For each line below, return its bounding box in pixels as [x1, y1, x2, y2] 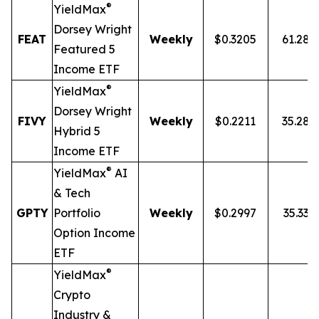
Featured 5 [53, 42, 115, 56]
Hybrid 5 [53, 124, 100, 138]
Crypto [53, 288, 90, 302]
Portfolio [53, 206, 100, 220]
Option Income [53, 226, 135, 240]
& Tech [53, 186, 90, 200]
